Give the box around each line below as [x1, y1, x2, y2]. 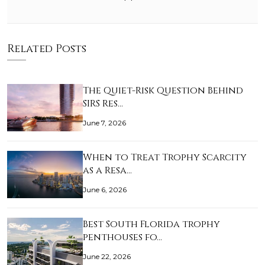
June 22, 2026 [83, 252, 131, 261]
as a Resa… [83, 164, 132, 177]
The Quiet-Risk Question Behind [83, 84, 243, 98]
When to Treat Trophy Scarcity [83, 151, 247, 164]
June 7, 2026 [83, 118, 126, 128]
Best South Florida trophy [83, 218, 220, 231]
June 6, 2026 [83, 185, 127, 195]
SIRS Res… [83, 97, 123, 111]
